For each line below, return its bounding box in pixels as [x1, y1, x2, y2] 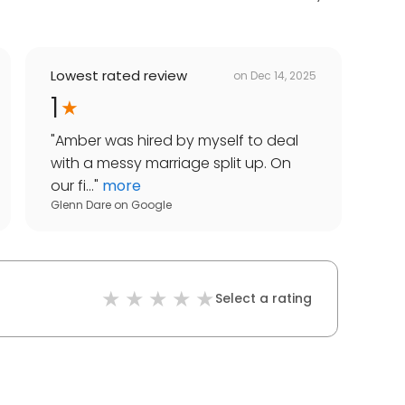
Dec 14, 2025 [250, 67, 316, 83]
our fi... [51, 175, 94, 197]
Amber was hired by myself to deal [55, 130, 298, 152]
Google [131, 197, 172, 213]
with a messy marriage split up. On [51, 153, 291, 174]
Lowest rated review [51, 66, 187, 86]
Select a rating [215, 289, 312, 308]
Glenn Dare [51, 197, 111, 213]
